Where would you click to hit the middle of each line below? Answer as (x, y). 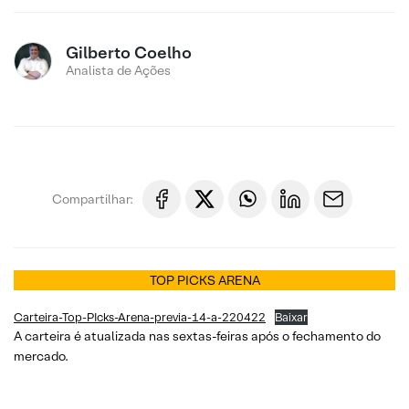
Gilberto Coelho (129, 52)
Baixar (291, 317)
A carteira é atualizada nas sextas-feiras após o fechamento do (197, 336)
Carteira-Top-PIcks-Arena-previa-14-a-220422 (140, 317)
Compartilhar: (93, 199)
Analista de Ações (118, 70)
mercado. (41, 356)
